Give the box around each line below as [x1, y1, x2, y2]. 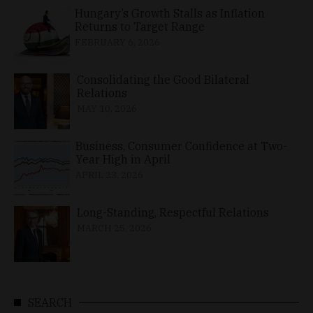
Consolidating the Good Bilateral [76, 72, 249, 87]
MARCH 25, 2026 [77, 221, 152, 234]
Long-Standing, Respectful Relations [77, 205, 269, 219]
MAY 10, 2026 [76, 102, 137, 115]
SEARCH [28, 295, 72, 310]
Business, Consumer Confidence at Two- [75, 138, 287, 153]
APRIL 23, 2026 [75, 168, 143, 181]
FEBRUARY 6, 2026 [75, 36, 161, 48]
